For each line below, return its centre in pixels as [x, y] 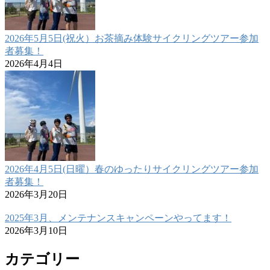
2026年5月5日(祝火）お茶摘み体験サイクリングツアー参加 [132, 39]
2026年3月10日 [36, 231]
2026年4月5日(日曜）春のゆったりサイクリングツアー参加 [132, 169]
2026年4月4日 [34, 64]
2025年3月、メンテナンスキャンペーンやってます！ [118, 218]
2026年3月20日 [36, 195]
